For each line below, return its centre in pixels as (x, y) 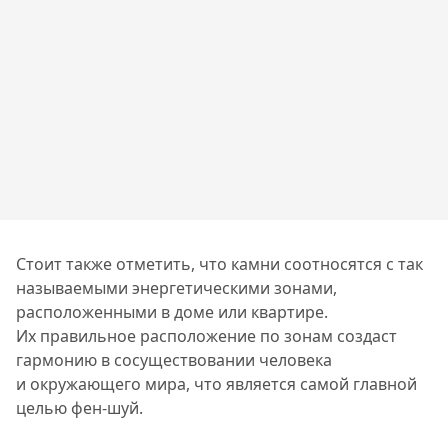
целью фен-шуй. (79, 407)
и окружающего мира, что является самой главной (216, 383)
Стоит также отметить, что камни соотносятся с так (219, 263)
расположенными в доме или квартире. (172, 311)
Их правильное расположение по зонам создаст (206, 335)
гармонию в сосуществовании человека (174, 359)
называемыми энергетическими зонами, (176, 287)
